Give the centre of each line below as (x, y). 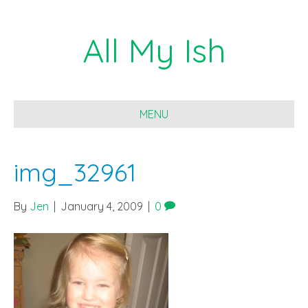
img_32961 (75, 172)
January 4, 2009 (102, 206)
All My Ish (154, 50)
